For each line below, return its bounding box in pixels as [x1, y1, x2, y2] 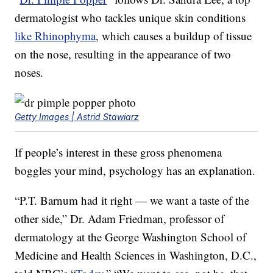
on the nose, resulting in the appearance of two [15, 46, 232, 62]
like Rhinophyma [15, 28, 96, 44]
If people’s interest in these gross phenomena [15, 144, 222, 160]
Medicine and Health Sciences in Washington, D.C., [15, 247, 257, 263]
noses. [15, 65, 44, 80]
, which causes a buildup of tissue [96, 28, 252, 44]
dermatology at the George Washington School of [15, 229, 247, 245]
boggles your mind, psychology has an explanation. [15, 163, 256, 179]
